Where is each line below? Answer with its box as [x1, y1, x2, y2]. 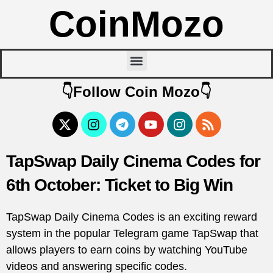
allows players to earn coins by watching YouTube [6, 244, 247, 256]
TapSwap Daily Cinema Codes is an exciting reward [6, 211, 257, 223]
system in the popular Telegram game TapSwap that [6, 227, 258, 239]
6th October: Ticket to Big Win [6, 175, 233, 194]
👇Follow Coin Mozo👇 [62, 83, 211, 100]
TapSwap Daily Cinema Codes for [6, 152, 260, 171]
